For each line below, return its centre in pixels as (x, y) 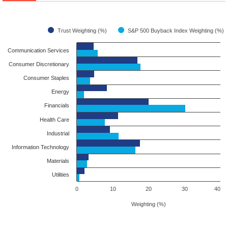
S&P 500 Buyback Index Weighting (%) (176, 31)
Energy (60, 92)
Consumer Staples (46, 78)
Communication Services (38, 50)
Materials (58, 161)
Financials (57, 105)
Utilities (61, 175)
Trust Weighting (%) (82, 31)
